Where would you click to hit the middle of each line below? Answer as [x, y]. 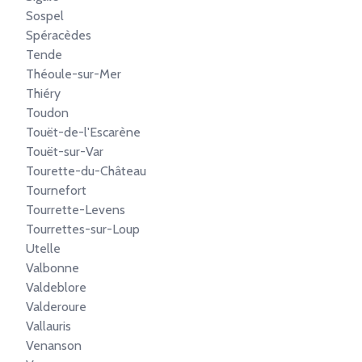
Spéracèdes [59, 35]
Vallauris [48, 326]
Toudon [47, 113]
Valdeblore [56, 287]
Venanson [54, 345]
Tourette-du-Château [86, 171]
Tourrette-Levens [76, 210]
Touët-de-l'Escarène [83, 132]
